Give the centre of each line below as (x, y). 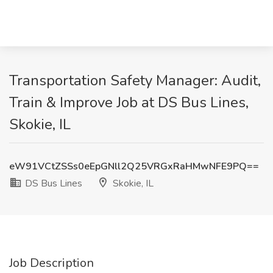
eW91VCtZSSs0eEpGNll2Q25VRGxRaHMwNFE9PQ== (134, 166)
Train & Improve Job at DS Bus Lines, (129, 102)
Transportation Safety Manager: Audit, (135, 80)
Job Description (51, 263)
